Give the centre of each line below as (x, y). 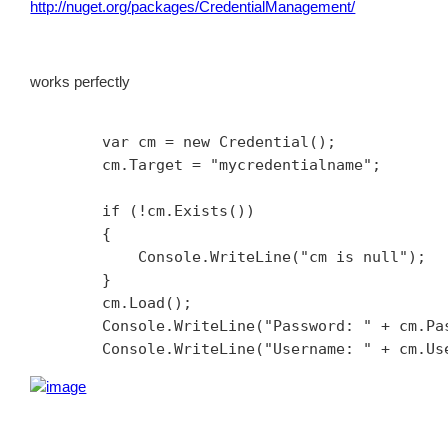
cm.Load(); (111, 303)
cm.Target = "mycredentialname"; (206, 165)
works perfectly (80, 81)
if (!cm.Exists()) (143, 211)
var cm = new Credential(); (183, 142)
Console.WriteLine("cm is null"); (228, 257)
